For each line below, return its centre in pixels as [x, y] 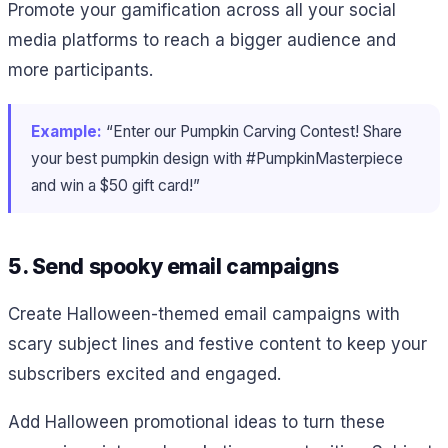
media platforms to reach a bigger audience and [202, 40]
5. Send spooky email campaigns [173, 266]
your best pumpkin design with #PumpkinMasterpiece [217, 159]
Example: [66, 132]
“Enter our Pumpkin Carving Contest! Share [252, 132]
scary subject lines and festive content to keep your [217, 343]
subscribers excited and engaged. [144, 373]
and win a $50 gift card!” [115, 186]
